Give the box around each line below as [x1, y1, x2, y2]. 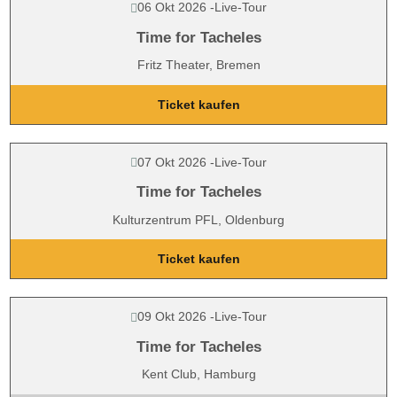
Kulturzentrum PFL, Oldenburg [113, 212, 284, 227]
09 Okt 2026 [137, 309, 206, 323]
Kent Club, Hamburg [141, 367, 256, 381]
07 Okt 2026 [137, 154, 206, 169]
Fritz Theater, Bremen [136, 58, 261, 72]
